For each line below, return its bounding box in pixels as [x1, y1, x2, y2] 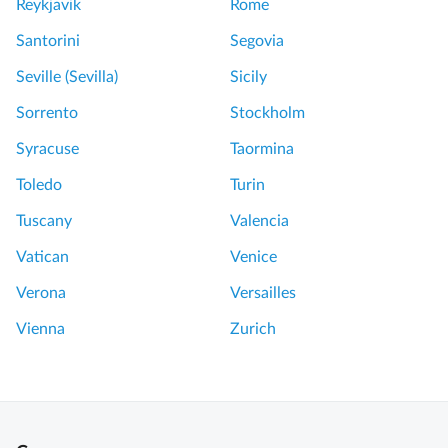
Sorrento [16, 105, 78, 122]
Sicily [230, 69, 267, 86]
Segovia [230, 33, 284, 50]
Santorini [16, 33, 80, 50]
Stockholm [230, 105, 305, 122]
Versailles [230, 285, 296, 302]
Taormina [230, 141, 294, 158]
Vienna [16, 321, 65, 338]
